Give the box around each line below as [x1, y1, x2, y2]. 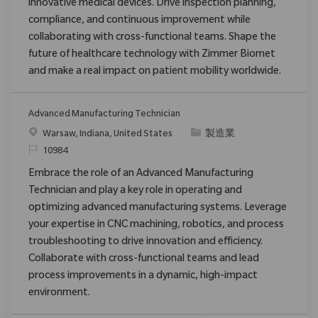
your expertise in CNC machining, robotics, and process [28, 219, 284, 231]
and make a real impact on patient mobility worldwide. [28, 66, 281, 78]
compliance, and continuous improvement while [28, 15, 251, 27]
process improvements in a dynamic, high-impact [28, 270, 258, 283]
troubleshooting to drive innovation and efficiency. [28, 236, 263, 248]
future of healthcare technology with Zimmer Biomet [28, 49, 275, 61]
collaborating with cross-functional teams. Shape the [28, 32, 276, 44]
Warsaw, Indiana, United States [43, 129, 174, 140]
